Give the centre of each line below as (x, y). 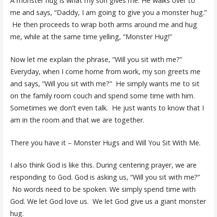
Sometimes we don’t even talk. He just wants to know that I (107, 108)
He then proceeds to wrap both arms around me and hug (103, 25)
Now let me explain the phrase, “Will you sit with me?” (96, 59)
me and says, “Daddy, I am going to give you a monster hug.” (108, 13)
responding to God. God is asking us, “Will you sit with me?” (105, 177)
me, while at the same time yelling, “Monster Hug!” (91, 37)
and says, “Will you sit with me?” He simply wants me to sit (105, 83)
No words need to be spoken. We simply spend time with (103, 189)
